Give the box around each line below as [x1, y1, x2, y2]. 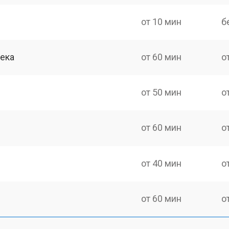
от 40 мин [141, 157, 182, 169]
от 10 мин [141, 16, 182, 27]
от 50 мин [141, 87, 182, 98]
